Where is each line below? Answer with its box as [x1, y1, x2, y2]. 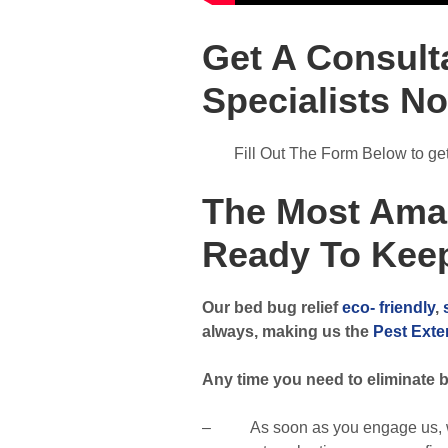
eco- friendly [342, 299, 435, 316]
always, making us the [202, 323, 373, 340]
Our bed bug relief [202, 299, 342, 316]
